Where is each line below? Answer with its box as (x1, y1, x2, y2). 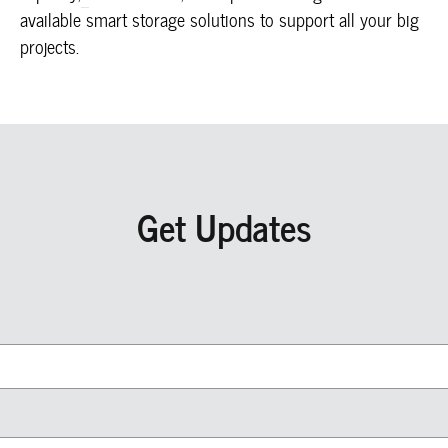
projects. (20, 32, 79, 62)
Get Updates (136, 197, 312, 256)
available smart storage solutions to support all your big (20, 5, 419, 35)
